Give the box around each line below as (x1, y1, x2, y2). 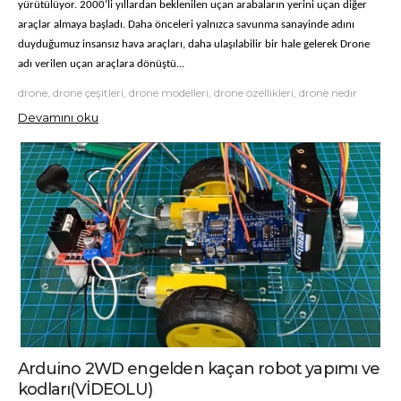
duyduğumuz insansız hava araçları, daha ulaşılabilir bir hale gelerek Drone (18, 38, 370, 51)
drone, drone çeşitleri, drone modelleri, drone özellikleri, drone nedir (18, 86, 357, 100)
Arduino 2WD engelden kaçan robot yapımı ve (18, 358, 380, 379)
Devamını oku (18, 110, 98, 125)
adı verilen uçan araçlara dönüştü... (18, 58, 184, 71)
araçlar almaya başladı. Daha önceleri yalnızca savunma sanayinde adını (18, 19, 354, 31)
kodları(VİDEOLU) (18, 379, 153, 399)
